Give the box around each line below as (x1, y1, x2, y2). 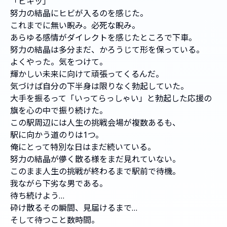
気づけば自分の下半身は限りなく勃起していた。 (10, 81, 188, 92)
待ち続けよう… (10, 190, 64, 202)
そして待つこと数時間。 (10, 214, 99, 226)
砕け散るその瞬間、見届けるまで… (10, 202, 137, 214)
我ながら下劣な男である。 (10, 178, 107, 190)
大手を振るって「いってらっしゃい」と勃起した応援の (10, 93, 212, 104)
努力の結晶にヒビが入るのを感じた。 (10, 8, 148, 19)
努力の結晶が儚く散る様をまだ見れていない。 (10, 154, 180, 165)
